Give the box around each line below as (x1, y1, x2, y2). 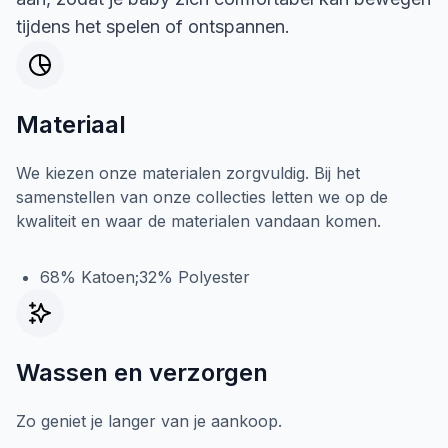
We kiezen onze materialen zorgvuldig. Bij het (16, 163, 360, 183)
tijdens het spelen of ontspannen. (16, 16, 290, 37)
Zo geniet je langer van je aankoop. (16, 411, 282, 431)
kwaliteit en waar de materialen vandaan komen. (16, 211, 381, 231)
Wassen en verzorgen (16, 358, 268, 387)
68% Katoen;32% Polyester (40, 267, 250, 287)
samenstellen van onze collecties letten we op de (16, 187, 388, 207)
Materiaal (16, 110, 126, 139)
